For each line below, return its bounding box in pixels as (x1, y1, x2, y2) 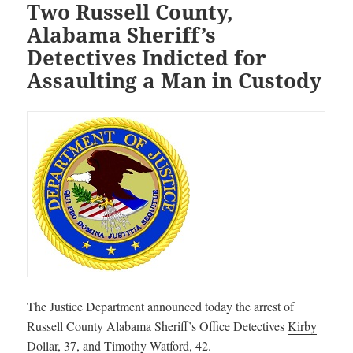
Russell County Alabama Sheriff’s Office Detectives (27, 317, 288, 334)
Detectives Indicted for (27, 43, 267, 72)
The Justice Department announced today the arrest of (27, 297, 295, 314)
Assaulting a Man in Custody (27, 65, 322, 95)
